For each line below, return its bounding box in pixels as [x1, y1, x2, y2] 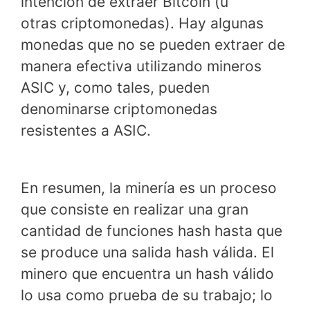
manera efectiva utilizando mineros [21, 57, 262, 75]
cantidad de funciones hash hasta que [21, 222, 282, 240]
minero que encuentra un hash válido [21, 265, 274, 283]
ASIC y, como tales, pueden [21, 78, 210, 96]
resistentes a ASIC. [21, 121, 151, 139]
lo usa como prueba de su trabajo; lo [21, 286, 273, 304]
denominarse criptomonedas [21, 100, 217, 118]
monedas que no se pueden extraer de [21, 35, 285, 53]
